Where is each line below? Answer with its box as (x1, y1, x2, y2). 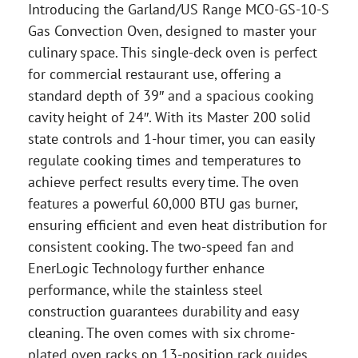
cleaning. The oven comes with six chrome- (28, 324, 295, 343)
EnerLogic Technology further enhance (28, 259, 265, 278)
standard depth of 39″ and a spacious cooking (28, 86, 314, 105)
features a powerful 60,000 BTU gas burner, (28, 194, 297, 213)
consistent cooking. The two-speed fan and (28, 237, 294, 257)
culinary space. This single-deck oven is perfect (28, 43, 317, 62)
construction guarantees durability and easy (28, 302, 298, 321)
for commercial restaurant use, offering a (28, 65, 281, 84)
